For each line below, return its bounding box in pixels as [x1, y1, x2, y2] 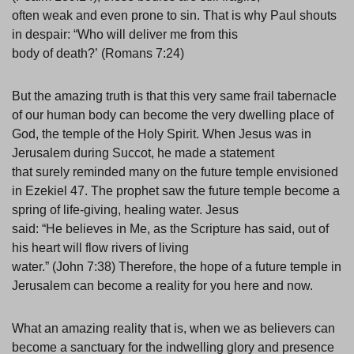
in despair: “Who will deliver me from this [12, 28, 238, 42]
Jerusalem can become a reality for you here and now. [12, 279, 319, 293]
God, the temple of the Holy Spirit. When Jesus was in [12, 127, 311, 141]
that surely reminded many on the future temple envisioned [12, 165, 338, 179]
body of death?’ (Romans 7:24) [12, 47, 187, 61]
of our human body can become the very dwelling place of [12, 108, 333, 122]
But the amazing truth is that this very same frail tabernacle [12, 89, 337, 104]
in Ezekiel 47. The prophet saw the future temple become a [12, 184, 340, 198]
